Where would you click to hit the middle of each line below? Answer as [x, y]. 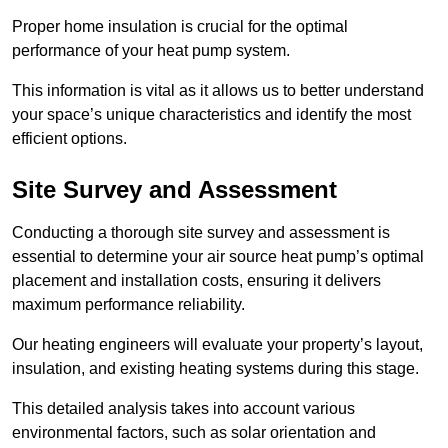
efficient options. [69, 139]
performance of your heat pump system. [151, 51]
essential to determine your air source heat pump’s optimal [218, 257]
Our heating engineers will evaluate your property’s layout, [217, 345]
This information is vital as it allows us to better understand [218, 91]
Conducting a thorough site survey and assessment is [201, 233]
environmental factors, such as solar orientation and [194, 433]
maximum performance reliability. [128, 305]
